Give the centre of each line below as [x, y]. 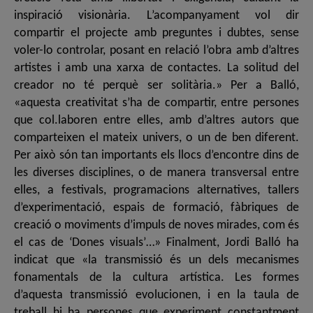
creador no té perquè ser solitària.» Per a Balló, [156, 85]
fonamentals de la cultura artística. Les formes [156, 277]
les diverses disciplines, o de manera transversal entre [156, 173]
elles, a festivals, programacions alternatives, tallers [156, 190]
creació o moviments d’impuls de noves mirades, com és [156, 225]
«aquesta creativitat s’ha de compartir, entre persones [156, 103]
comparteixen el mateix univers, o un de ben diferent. [156, 138]
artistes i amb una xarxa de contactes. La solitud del [156, 68]
